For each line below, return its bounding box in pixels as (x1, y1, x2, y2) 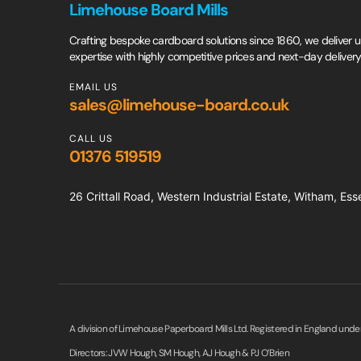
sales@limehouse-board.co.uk (69, 94, 289, 115)
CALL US (69, 132, 113, 145)
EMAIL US (69, 81, 118, 93)
